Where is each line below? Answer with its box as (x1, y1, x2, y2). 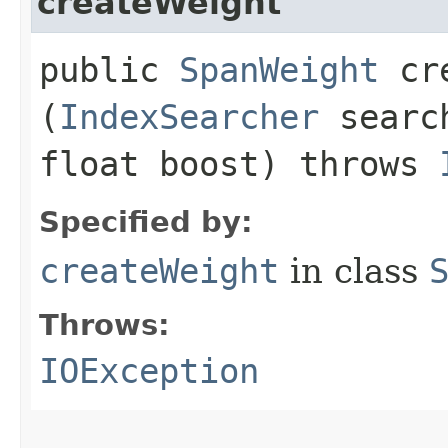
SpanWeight (179, 49, 379, 90)
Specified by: (39, 204, 253, 239)
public (39, 49, 179, 90)
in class (279, 250, 429, 291)
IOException (39, 350, 259, 391)
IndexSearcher (59, 96, 319, 137)
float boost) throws (39, 143, 439, 184)
